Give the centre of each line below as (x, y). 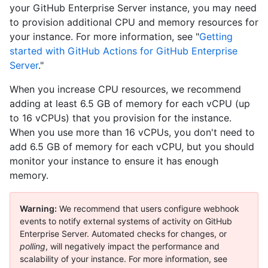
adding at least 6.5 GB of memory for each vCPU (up (130, 104)
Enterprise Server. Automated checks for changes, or (123, 234)
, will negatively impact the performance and (133, 246)
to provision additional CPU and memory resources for (134, 22)
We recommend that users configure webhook (148, 209)
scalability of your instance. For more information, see (124, 259)
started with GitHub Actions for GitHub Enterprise (124, 51)
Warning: (38, 209)
